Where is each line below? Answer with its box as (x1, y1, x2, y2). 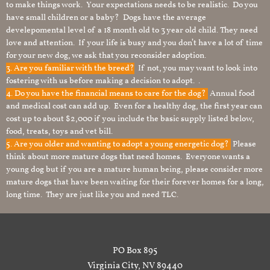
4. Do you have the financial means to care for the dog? (6, 88, 208, 99)
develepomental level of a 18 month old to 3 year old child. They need (6, 25, 258, 36)
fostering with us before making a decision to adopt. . (6, 75, 200, 87)
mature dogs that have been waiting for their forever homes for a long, (6, 177, 264, 188)
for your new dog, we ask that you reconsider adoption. (6, 50, 206, 61)
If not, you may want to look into (134, 63, 257, 74)
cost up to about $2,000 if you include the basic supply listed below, (6, 113, 254, 125)
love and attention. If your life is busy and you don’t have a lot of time (6, 37, 263, 49)
